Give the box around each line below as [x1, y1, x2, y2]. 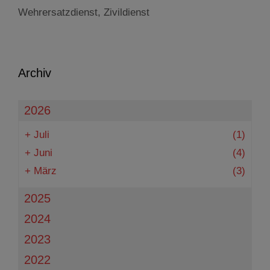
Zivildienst [104, 7, 149, 18]
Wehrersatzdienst [18, 7, 98, 18]
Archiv [18, 66, 51, 80]
